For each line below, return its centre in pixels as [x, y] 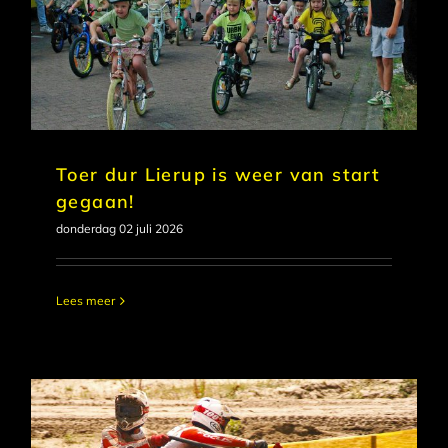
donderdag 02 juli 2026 [119, 229]
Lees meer [85, 301]
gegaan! [95, 202]
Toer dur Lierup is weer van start [218, 175]
